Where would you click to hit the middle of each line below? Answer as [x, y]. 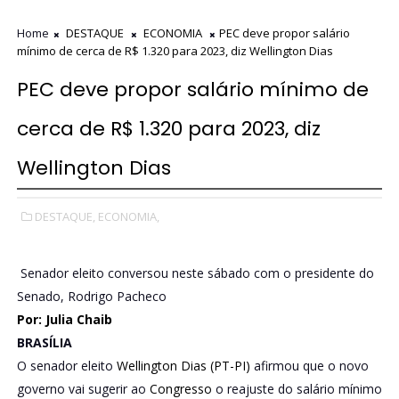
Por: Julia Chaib [64, 319]
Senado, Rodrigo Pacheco [91, 296]
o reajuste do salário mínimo [297, 388]
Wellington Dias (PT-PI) [185, 365]
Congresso [180, 388]
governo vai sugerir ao [83, 388]
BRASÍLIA [44, 342]
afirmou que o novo [311, 365]
